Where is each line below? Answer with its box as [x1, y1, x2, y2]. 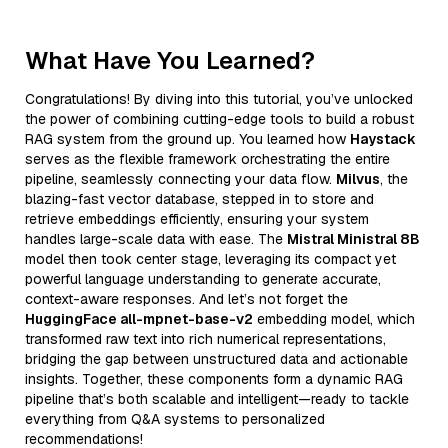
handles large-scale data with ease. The [25, 229, 287, 248]
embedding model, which [253, 309, 415, 328]
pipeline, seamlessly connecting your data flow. [25, 169, 336, 188]
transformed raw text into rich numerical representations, [25, 329, 386, 348]
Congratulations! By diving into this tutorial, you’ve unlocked [25, 89, 413, 108]
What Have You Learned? [25, 44, 315, 76]
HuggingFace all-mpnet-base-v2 [25, 309, 253, 328]
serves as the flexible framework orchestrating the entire [25, 149, 390, 168]
